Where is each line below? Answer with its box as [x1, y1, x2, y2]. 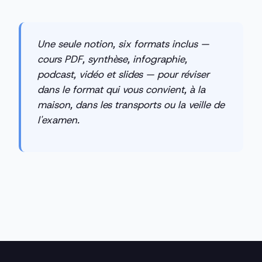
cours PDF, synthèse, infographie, [37, 53, 187, 66]
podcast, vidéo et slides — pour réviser [37, 68, 209, 81]
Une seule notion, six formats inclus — [37, 37, 209, 51]
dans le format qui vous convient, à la [37, 83, 205, 96]
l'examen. [37, 113, 80, 127]
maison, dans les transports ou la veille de [37, 98, 225, 112]
